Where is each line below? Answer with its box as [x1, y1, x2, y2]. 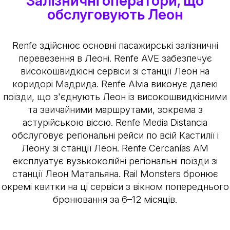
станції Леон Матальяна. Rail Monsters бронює [12, 168, 218, 180]
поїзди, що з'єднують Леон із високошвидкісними [3, 91, 227, 103]
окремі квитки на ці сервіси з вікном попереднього [1, 181, 229, 193]
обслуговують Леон [47, 5, 183, 23]
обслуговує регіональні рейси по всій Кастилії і [11, 129, 219, 141]
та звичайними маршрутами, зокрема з [27, 104, 203, 116]
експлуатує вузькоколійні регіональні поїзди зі [12, 155, 218, 167]
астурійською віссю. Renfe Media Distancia [23, 117, 207, 128]
